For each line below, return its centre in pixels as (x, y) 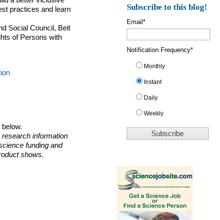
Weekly (154, 113)
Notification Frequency (159, 50)
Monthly (155, 66)
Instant (153, 82)
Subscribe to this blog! (167, 7)
